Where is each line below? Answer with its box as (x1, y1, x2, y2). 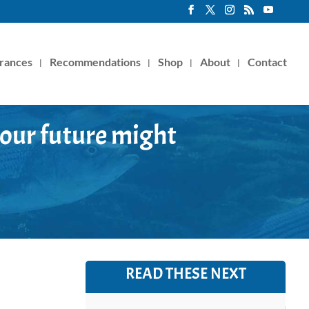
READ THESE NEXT (125, 263, 246, 283)
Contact (248, 54, 287, 68)
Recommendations (50, 54, 141, 68)
